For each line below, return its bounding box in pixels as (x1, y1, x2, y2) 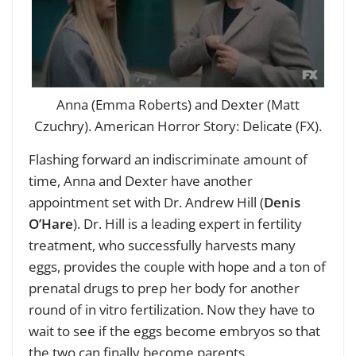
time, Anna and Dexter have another (29, 172, 253, 191)
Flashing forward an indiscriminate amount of (29, 150, 308, 169)
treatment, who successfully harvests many (29, 236, 296, 255)
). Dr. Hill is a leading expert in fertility (73, 215, 302, 234)
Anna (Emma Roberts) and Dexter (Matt (56, 95, 300, 114)
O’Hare (29, 215, 73, 234)
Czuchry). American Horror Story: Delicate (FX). (34, 117, 322, 136)
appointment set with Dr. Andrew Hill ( (29, 193, 264, 212)
